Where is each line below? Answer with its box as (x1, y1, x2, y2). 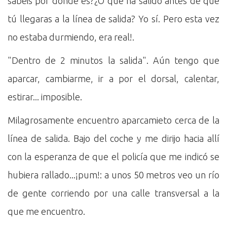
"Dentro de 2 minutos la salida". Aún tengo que (8, 55, 219, 65)
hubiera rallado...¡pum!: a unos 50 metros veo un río (8, 170, 219, 180)
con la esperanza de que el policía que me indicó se (8, 152, 219, 162)
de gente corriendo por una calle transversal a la (8, 188, 219, 198)
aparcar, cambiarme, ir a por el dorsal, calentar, (8, 73, 219, 84)
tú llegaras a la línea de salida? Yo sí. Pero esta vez (8, 14, 219, 24)
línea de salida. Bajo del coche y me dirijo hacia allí (8, 133, 219, 143)
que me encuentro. (8, 206, 85, 216)
